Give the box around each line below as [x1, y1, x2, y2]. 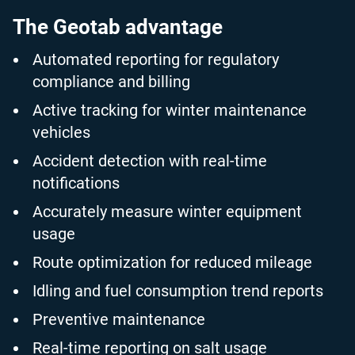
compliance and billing [32, 72, 190, 91]
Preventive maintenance [32, 310, 205, 329]
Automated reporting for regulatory [32, 50, 279, 69]
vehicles [32, 123, 90, 142]
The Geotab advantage [13, 15, 223, 39]
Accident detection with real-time [32, 151, 267, 170]
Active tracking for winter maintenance [32, 101, 307, 120]
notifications [32, 174, 120, 193]
